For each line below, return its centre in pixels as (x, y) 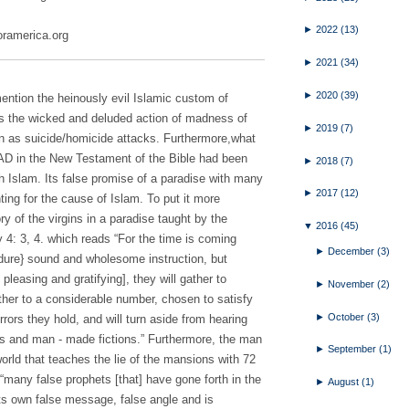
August (345, 382)
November (353, 283)
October (348, 316)
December (353, 251)
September (354, 349)
